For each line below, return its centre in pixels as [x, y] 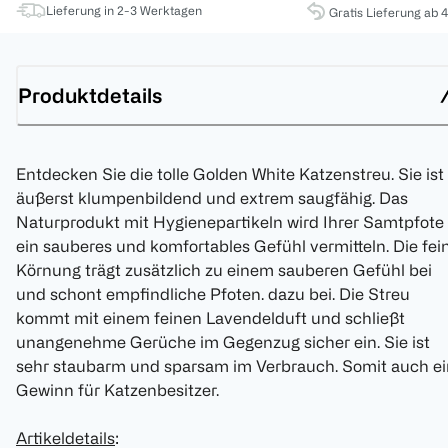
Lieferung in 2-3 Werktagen [124, 10]
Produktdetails [90, 95]
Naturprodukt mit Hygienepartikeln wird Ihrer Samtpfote [230, 222]
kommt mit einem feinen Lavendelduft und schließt [210, 318]
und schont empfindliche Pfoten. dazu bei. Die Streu [213, 294]
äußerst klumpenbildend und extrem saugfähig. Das [212, 198]
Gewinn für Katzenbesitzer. [119, 390]
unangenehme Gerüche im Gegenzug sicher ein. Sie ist [223, 342]
